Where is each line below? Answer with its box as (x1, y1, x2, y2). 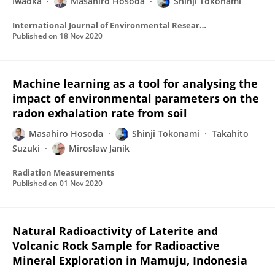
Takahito (212, 128, 249, 139)
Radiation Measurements (12, 167, 114, 178)
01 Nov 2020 (60, 178, 103, 188)
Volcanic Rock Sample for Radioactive (12, 238, 220, 253)
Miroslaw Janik (69, 142, 130, 154)
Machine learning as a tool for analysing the (12, 76, 258, 91)
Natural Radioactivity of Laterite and (12, 223, 218, 238)
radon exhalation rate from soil (12, 106, 187, 120)
